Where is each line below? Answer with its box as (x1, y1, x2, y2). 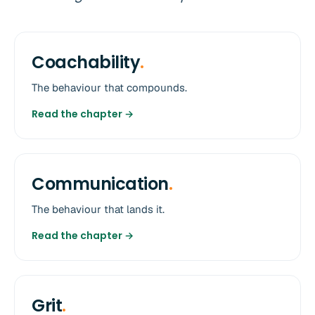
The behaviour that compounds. (32, 81, 187, 95)
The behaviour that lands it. (32, 202, 165, 217)
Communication (32, 172, 169, 196)
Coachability (32, 51, 141, 75)
